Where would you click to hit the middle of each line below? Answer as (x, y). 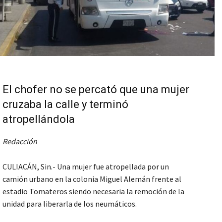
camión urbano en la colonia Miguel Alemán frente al (92, 179)
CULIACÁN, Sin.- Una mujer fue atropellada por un (86, 167)
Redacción (20, 141)
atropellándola (39, 119)
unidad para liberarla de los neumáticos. (70, 204)
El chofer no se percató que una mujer (96, 90)
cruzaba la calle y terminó (65, 105)
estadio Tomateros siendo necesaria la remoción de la (93, 192)
